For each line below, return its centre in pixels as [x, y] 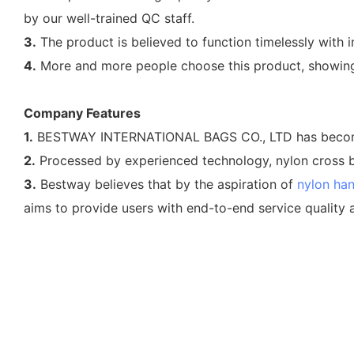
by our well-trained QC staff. [109, 18]
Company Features [82, 113]
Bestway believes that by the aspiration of [167, 184]
